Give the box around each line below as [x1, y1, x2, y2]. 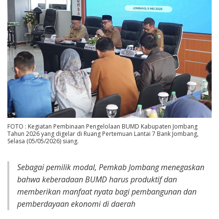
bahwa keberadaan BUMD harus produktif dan [17, 174, 177, 185]
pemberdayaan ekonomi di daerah [17, 198, 135, 210]
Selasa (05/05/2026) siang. [7, 137, 79, 146]
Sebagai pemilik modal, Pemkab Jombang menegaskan [17, 162, 204, 173]
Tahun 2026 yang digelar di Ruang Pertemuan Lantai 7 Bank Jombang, [7, 130, 198, 138]
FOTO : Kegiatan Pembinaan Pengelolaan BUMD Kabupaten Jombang [7, 122, 197, 131]
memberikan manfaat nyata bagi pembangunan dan [17, 186, 197, 197]
